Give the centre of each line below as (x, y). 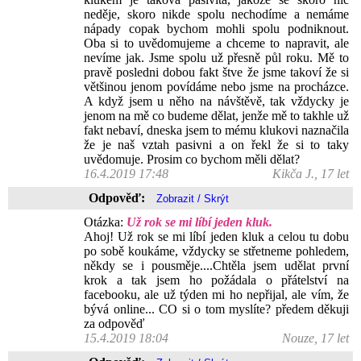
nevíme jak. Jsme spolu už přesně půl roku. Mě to (216, 58)
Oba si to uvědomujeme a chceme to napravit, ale (216, 43)
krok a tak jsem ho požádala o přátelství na (216, 280)
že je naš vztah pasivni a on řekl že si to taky (216, 145)
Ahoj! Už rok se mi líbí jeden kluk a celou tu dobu (216, 237)
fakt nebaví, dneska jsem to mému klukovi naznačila (216, 130)
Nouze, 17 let (315, 338)
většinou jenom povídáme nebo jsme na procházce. (216, 87)
